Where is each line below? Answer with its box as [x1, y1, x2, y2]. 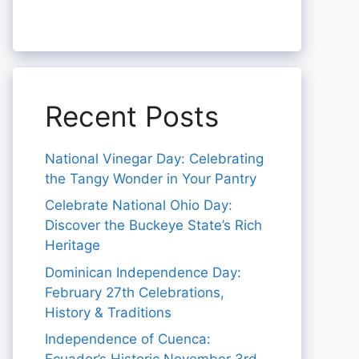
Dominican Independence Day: [45, 264, 241, 280]
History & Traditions [45, 304, 171, 321]
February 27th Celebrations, [45, 284, 224, 301]
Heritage [45, 237, 100, 254]
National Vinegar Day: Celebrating [45, 150, 264, 167]
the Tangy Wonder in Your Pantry [45, 170, 256, 187]
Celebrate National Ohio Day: [45, 197, 232, 214]
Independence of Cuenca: [45, 331, 211, 348]
